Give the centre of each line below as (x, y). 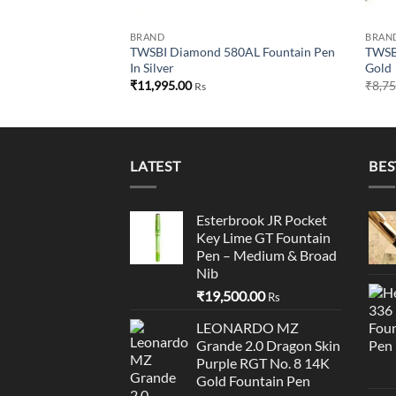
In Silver (152, 68)
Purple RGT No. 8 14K (263, 363)
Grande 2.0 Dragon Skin (268, 346)
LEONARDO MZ (247, 328)
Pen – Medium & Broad (267, 255)
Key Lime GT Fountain (263, 238)
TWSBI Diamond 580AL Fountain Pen (232, 52)
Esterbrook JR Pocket (262, 220)
